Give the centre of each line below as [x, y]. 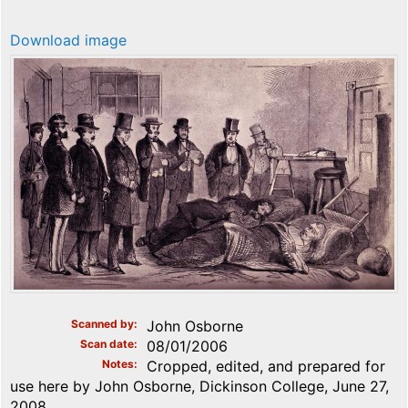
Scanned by [102, 324]
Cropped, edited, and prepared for [266, 367]
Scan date [107, 344]
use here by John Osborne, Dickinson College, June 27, [199, 387]
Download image [68, 41]
